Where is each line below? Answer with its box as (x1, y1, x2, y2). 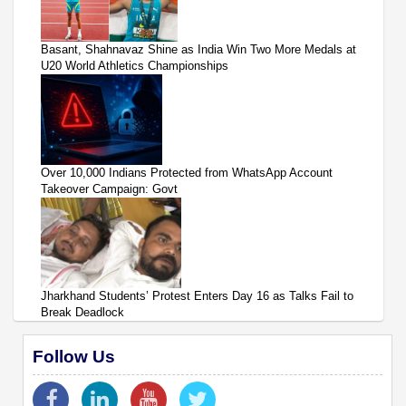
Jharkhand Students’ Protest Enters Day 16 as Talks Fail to (41, 289, 353, 304)
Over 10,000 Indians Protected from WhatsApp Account (41, 166, 333, 180)
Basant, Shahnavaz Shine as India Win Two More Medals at (41, 43, 356, 57)
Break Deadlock (41, 305, 124, 320)
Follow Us (33, 347, 115, 367)
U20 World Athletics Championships (41, 59, 228, 73)
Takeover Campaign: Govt (41, 182, 178, 197)
